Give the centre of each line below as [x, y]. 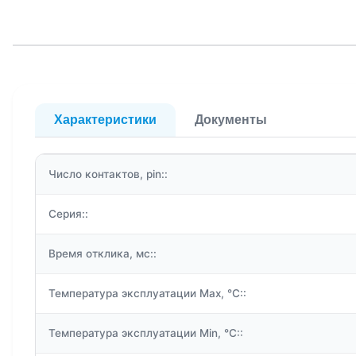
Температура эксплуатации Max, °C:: [147, 294]
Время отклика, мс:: [103, 254]
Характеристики [105, 120]
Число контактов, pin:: [108, 174]
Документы [231, 120]
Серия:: [68, 214]
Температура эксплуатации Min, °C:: [146, 333]
